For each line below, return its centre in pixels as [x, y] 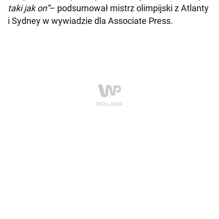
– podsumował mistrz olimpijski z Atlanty [129, 8]
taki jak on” [29, 8]
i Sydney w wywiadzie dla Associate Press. [90, 21]
